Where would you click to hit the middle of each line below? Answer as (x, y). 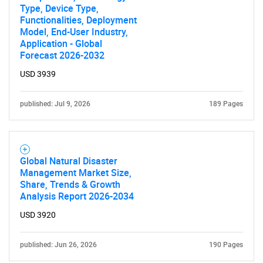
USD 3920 (38, 215)
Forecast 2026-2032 (62, 55)
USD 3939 (38, 74)
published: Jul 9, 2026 (55, 104)
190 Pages (226, 245)
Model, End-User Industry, (74, 32)
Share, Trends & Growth (70, 184)
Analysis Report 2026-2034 (77, 196)
